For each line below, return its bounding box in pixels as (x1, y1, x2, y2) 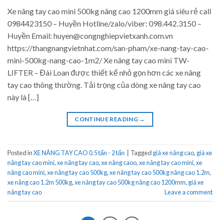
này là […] (7, 92, 39, 102)
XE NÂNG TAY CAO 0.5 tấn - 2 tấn (33, 148, 125, 157)
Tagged (131, 148, 153, 157)
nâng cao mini (7, 168, 45, 176)
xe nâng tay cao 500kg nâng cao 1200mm (75, 178, 186, 186)
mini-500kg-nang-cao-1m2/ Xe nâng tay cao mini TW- (7, 55, 190, 65)
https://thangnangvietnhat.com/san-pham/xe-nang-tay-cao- (7, 43, 209, 53)
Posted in (7, 148, 33, 157)
